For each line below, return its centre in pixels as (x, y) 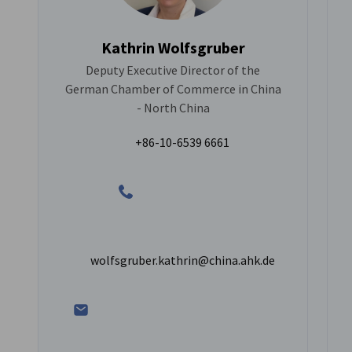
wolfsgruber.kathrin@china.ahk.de (182, 260)
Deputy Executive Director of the (173, 70)
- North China (173, 108)
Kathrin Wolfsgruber (173, 48)
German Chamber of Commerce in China (173, 89)
